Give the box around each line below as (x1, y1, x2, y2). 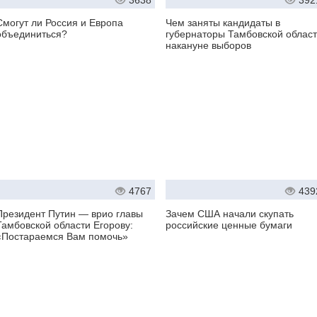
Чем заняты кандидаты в (166, 17, 280, 29)
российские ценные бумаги (166, 219, 292, 231)
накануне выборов (166, 40, 251, 52)
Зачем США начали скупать (166, 208, 294, 220)
